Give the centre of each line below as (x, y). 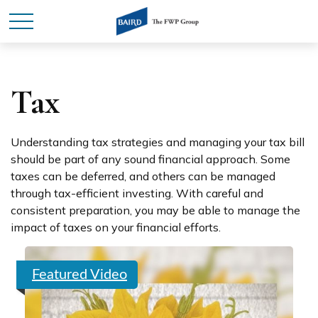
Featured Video (79, 275)
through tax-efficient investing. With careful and (137, 193)
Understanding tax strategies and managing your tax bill (158, 142)
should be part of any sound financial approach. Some (150, 159)
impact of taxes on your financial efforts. (116, 227)
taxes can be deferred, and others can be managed (143, 176)
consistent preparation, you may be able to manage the (155, 210)
